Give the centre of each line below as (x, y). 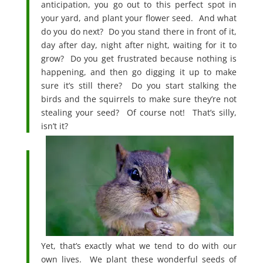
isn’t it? (54, 126)
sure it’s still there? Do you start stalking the (139, 85)
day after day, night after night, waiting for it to (139, 45)
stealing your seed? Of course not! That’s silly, (139, 112)
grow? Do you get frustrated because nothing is (139, 58)
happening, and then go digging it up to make (139, 72)
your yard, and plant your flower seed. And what (139, 18)
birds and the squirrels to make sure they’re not (139, 99)
